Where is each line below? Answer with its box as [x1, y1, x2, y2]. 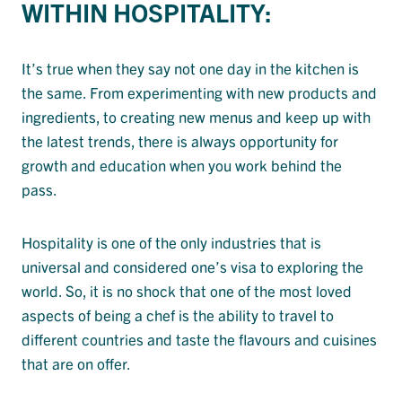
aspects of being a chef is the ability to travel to [22, 305, 334, 325]
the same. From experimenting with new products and [22, 83, 377, 102]
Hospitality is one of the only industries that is [22, 232, 321, 252]
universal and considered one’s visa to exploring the [22, 257, 363, 276]
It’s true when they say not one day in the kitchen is [22, 58, 359, 78]
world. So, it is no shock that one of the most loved [22, 281, 352, 301]
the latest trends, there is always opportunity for [22, 131, 338, 151]
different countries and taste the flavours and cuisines [22, 329, 377, 349]
